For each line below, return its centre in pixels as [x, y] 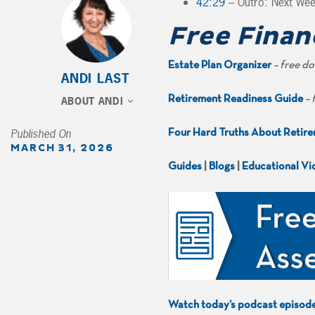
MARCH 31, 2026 [62, 148]
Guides [185, 166]
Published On [41, 134]
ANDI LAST [95, 78]
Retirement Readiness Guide [236, 99]
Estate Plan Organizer [220, 65]
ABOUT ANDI [92, 101]
